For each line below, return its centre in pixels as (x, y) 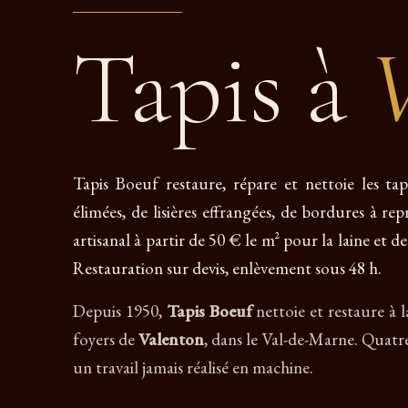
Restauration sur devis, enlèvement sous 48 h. (227, 268)
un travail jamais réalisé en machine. (193, 367)
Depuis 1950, (120, 311)
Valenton (171, 339)
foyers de (106, 339)
